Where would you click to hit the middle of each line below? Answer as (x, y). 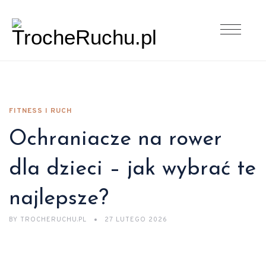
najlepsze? (59, 199)
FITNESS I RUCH (41, 111)
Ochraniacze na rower (115, 140)
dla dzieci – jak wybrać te (132, 169)
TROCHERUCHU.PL (53, 220)
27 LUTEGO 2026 (136, 220)
